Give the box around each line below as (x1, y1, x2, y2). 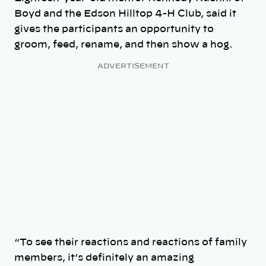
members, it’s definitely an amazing (14, 252, 194, 262)
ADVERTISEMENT (97, 62, 169, 69)
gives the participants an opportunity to (14, 24, 214, 34)
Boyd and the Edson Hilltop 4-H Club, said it (14, 9, 236, 19)
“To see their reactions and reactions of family (14, 237, 247, 247)
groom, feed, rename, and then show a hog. (14, 40, 235, 50)
